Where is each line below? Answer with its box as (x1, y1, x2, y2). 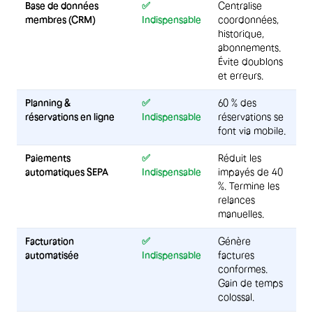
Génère (218, 235, 251, 247)
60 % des (218, 97, 256, 108)
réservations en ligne (25, 111, 115, 122)
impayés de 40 (218, 166, 283, 177)
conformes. (218, 263, 268, 275)
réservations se (218, 111, 284, 122)
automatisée (25, 249, 79, 261)
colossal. (218, 291, 254, 303)
